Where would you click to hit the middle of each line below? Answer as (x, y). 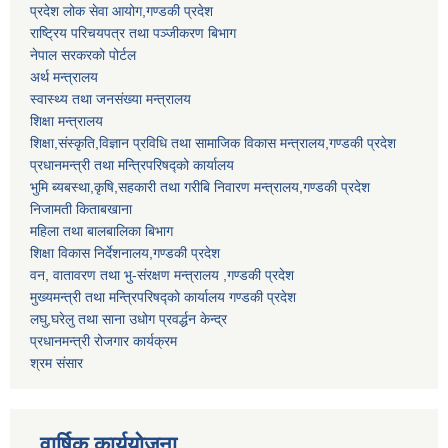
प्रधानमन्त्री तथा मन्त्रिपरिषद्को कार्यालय (132, 165)
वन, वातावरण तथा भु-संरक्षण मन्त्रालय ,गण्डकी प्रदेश (162, 275)
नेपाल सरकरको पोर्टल (83, 55)
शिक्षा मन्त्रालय (66, 121)
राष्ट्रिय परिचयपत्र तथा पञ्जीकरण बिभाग (133, 33)
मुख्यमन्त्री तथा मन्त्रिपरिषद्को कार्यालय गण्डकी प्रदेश (163, 297)
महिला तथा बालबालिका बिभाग (101, 231)
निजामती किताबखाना (81, 209)
